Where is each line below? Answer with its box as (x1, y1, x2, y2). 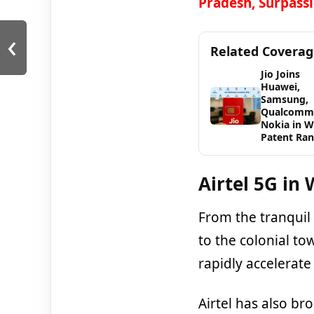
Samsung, (260, 92, 308, 106)
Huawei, (260, 79, 300, 93)
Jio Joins (260, 67, 300, 81)
